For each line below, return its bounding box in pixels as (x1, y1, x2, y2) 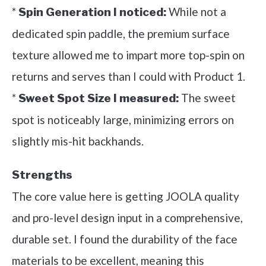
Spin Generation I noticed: (18, 5, 166, 20)
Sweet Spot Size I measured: (18, 91, 179, 106)
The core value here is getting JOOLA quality (12, 189, 239, 204)
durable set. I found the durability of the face (12, 232, 237, 246)
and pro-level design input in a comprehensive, (12, 211, 243, 225)
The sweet (179, 91, 236, 105)
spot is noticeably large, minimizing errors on (12, 113, 234, 127)
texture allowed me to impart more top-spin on (12, 48, 245, 62)
